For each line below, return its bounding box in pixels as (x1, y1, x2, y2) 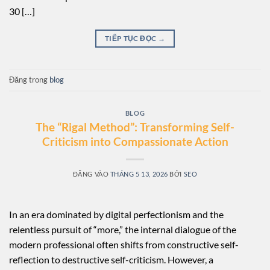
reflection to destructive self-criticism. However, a (9, 253, 213, 265)
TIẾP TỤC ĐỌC (104, 33, 158, 43)
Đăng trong (9, 75, 49, 85)
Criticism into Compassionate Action (42, 134, 228, 148)
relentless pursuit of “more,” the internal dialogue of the (9, 223, 236, 235)
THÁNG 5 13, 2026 (110, 169, 168, 178)
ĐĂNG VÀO (72, 169, 110, 178)
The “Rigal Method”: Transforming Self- (36, 119, 234, 134)
